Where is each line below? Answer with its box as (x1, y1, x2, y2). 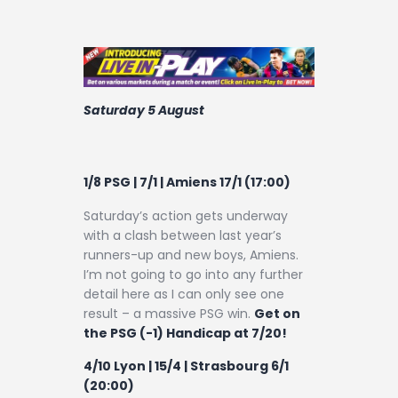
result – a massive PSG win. (84, 304, 254, 322)
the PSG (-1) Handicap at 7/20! (84, 323, 287, 342)
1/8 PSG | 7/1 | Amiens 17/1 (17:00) (84, 173, 291, 192)
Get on (254, 304, 300, 322)
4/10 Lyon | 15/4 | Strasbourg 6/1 (84, 357, 289, 376)
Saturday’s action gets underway (84, 206, 288, 225)
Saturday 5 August (84, 101, 204, 120)
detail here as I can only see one (84, 284, 284, 303)
